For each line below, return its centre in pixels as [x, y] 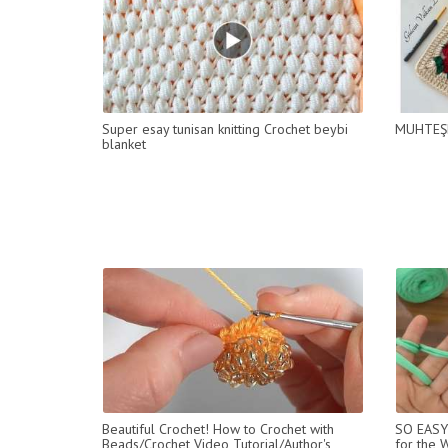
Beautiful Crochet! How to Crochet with [218, 428]
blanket [124, 143]
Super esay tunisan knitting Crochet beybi [225, 128]
